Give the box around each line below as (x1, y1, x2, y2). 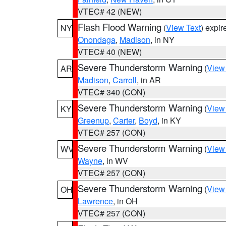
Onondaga (78, 34, 116, 45)
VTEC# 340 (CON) (78, 86, 145, 98)
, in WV (102, 155, 128, 166)
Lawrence (78, 195, 113, 207)
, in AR (137, 74, 161, 86)
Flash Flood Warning (78, 20, 161, 33)
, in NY (150, 34, 175, 45)
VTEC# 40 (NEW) (78, 46, 142, 58)
